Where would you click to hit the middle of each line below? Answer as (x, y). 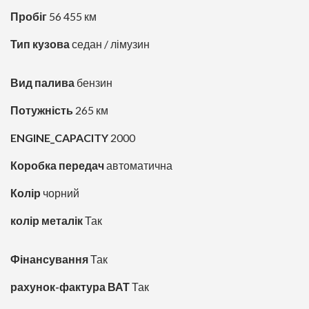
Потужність (42, 110)
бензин (93, 83)
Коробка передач (57, 166)
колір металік (47, 221)
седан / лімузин (110, 44)
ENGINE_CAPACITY (59, 138)
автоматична (138, 166)
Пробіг (29, 17)
